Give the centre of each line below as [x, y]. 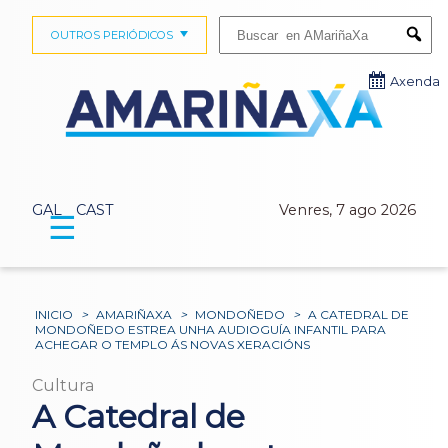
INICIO [54, 315]
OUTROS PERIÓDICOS [111, 35]
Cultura [63, 386]
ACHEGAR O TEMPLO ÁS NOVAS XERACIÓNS [173, 345]
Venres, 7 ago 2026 [347, 210]
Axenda [415, 81]
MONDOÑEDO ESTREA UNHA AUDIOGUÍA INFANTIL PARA [211, 330]
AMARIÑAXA [134, 315]
